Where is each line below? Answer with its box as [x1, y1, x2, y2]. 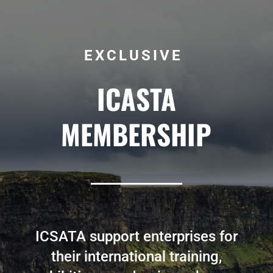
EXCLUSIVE [83, 46, 189, 64]
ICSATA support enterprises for [35, 227, 238, 245]
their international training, [51, 247, 222, 265]
